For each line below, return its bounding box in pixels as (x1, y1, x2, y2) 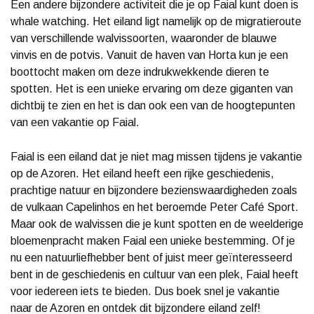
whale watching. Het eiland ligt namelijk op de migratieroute (11, 15, 301, 27)
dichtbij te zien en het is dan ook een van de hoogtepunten (11, 99, 295, 111)
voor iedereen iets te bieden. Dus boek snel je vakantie (11, 285, 280, 297)
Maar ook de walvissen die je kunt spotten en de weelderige (11, 217, 303, 230)
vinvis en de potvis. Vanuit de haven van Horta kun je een (11, 48, 288, 61)
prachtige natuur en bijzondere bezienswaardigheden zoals (11, 184, 297, 196)
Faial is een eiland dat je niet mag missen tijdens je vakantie (11, 150, 302, 163)
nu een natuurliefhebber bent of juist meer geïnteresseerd (11, 251, 292, 264)
